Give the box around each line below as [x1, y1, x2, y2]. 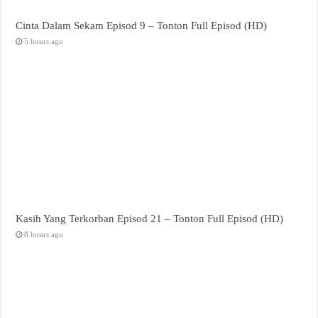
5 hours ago [24, 36, 64, 45]
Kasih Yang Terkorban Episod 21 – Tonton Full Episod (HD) [16, 212, 284, 224]
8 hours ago [24, 229, 64, 238]
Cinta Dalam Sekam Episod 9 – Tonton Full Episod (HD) [16, 18, 268, 31]
